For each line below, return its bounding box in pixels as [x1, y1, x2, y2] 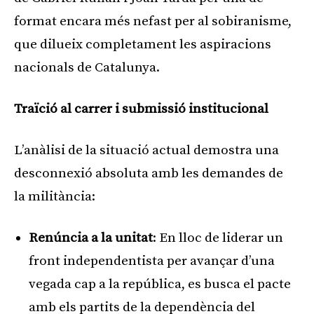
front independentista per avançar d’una [29, 252, 275, 269]
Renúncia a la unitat [29, 229, 153, 246]
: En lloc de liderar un [153, 229, 283, 246]
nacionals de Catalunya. [14, 59, 160, 76]
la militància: [14, 188, 95, 205]
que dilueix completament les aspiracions [14, 36, 271, 53]
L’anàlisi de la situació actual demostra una [14, 142, 279, 158]
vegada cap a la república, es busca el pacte [29, 275, 291, 292]
